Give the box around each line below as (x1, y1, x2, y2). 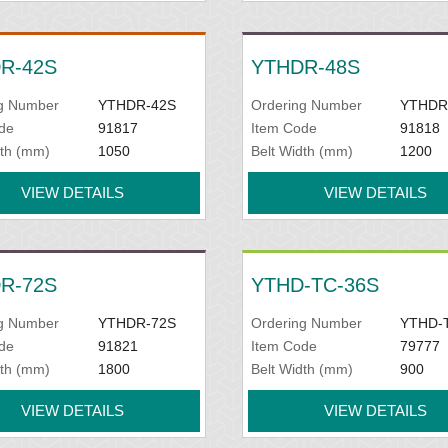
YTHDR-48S (250, 56, 360, 78)
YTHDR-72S (97, 315, 176, 331)
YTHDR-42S (97, 97, 176, 113)
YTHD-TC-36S (250, 274, 379, 296)
